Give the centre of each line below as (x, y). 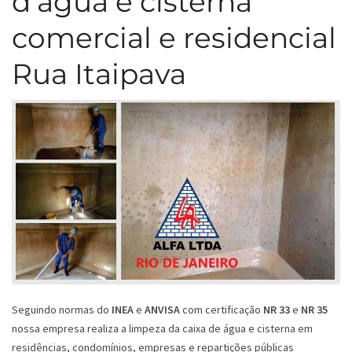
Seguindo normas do (62, 310)
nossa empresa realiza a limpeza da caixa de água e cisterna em (162, 329)
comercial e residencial (174, 38)
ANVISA (162, 310)
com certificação (222, 310)
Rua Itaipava (99, 74)
